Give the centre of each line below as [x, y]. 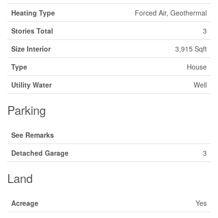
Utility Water [31, 85]
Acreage [25, 203]
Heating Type [33, 13]
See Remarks [33, 135]
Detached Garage [40, 153]
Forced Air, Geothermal [171, 13]
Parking [27, 110]
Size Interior [31, 49]
